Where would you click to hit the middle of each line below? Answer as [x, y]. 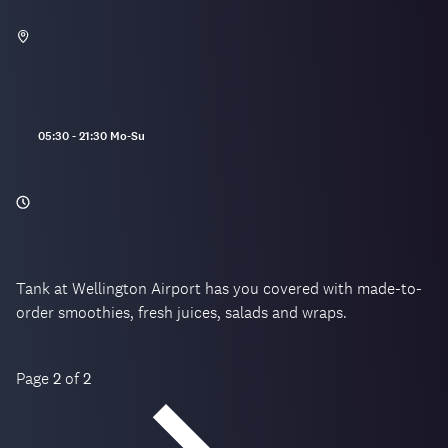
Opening [37, 135]
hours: [32, 153]
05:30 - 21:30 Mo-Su [91, 136]
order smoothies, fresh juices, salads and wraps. [181, 313]
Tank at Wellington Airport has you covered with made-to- [219, 289]
